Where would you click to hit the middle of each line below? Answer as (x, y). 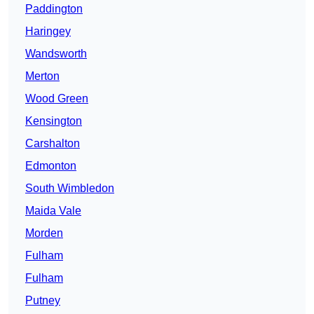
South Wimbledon (70, 189)
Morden (44, 233)
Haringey (48, 32)
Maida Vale (53, 211)
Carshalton (53, 144)
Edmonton (51, 166)
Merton (42, 76)
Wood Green (57, 99)
